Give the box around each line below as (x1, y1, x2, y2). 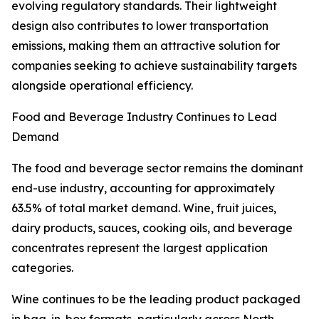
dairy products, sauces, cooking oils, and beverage (11, 221, 293, 236)
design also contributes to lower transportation (11, 19, 268, 33)
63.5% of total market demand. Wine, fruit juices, (11, 201, 276, 216)
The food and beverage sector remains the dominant (11, 161, 303, 176)
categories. (11, 261, 73, 276)
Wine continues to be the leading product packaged (11, 292, 300, 307)
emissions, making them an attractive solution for (11, 38, 280, 53)
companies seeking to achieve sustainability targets (11, 58, 297, 73)
